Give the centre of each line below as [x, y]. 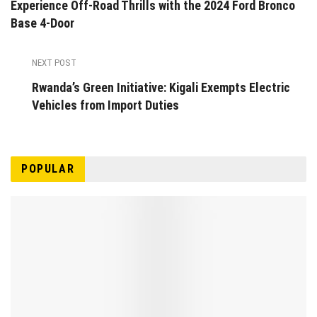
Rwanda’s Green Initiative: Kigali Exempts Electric [161, 88]
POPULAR [48, 169]
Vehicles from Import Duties [105, 105]
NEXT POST [54, 63]
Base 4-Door [42, 23]
